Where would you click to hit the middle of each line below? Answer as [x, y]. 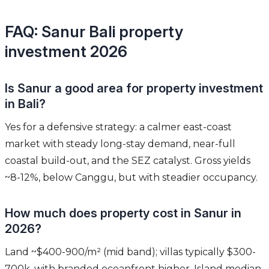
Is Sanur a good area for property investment [134, 89]
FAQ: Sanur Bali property [94, 32]
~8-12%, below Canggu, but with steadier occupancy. [131, 178]
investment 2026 [66, 52]
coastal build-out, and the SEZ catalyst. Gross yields [128, 161]
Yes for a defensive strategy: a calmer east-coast [118, 127]
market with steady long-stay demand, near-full [120, 144]
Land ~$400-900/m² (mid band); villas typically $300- [130, 252]
